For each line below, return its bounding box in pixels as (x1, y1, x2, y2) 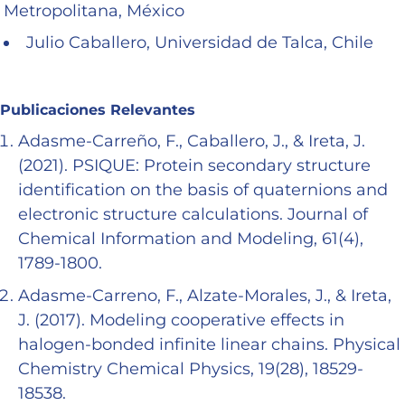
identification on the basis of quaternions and (18, 180, 388, 201)
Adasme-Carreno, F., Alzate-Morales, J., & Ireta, (18, 286, 391, 306)
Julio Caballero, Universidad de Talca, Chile (26, 33, 373, 53)
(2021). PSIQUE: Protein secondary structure (18, 155, 371, 176)
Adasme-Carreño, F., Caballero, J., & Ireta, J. (18, 131, 365, 152)
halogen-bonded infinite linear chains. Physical (18, 334, 400, 355)
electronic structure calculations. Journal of (18, 204, 368, 225)
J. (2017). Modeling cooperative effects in (18, 310, 344, 331)
